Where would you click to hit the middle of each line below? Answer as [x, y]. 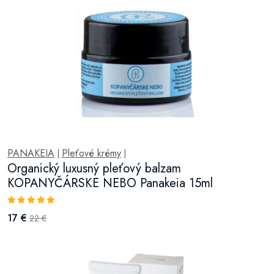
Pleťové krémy [91, 153]
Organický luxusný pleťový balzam [94, 168]
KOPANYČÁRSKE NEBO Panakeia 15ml [110, 183]
